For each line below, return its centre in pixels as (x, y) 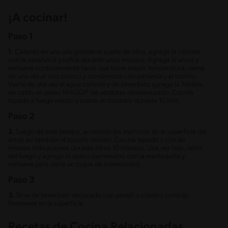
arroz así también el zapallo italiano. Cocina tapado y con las (97, 140)
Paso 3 (21, 180)
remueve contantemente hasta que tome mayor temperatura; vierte (106, 68)
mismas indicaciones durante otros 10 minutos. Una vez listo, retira (105, 148)
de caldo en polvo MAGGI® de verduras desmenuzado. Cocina (101, 93)
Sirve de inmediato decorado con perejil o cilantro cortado (102, 195)
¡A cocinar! (38, 18)
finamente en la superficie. (47, 204)
